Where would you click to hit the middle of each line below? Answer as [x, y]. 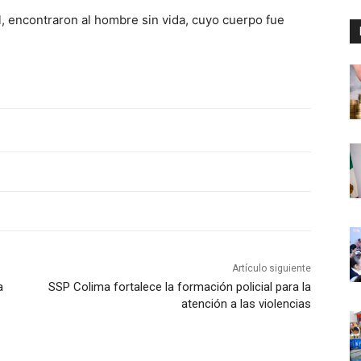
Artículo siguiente [271, 268]
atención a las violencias [246, 303]
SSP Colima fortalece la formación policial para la [179, 286]
